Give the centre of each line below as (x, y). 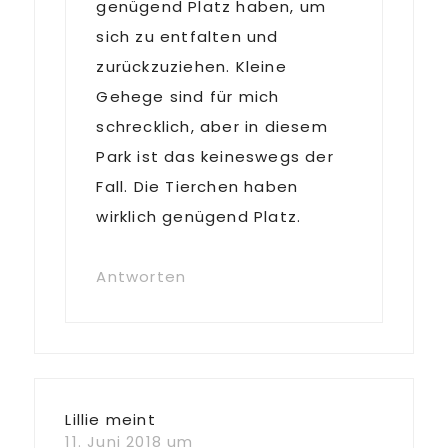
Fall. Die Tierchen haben (197, 186)
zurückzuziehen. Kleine (191, 66)
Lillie (83, 419)
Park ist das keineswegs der (215, 156)
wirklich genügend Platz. (199, 216)
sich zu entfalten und (187, 36)
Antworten (141, 276)
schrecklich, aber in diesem (212, 126)
